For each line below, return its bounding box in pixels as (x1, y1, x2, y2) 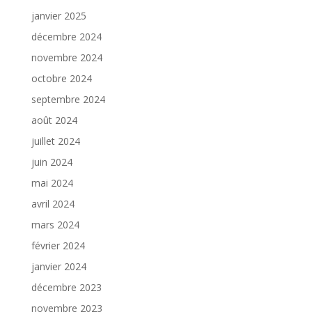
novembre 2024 (31, 50, 102, 64)
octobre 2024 (31, 71, 92, 85)
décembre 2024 (31, 29, 102, 43)
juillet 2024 (31, 134, 80, 148)
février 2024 (31, 238, 85, 252)
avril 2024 (31, 196, 75, 210)
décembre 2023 (31, 280, 102, 294)
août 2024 (31, 113, 77, 127)
